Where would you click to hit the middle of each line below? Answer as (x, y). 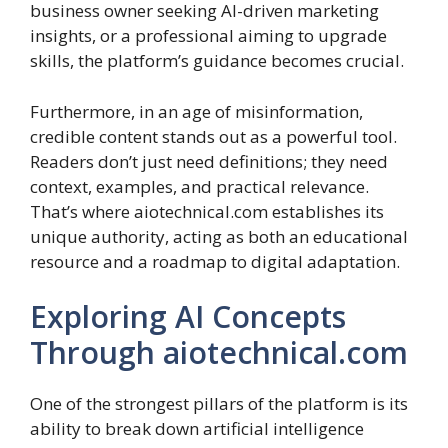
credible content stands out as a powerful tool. (213, 136)
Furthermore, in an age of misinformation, (196, 111)
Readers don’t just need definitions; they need (209, 161)
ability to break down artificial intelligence (197, 429)
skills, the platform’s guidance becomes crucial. (217, 61)
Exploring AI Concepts (188, 317)
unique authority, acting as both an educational (219, 236)
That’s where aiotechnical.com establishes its (207, 211)
